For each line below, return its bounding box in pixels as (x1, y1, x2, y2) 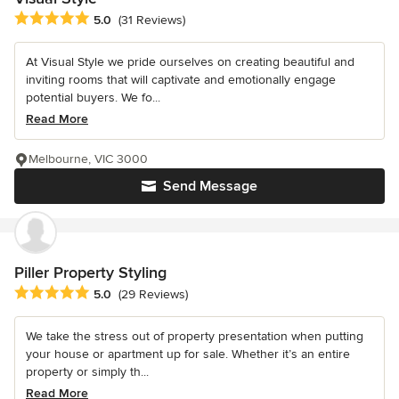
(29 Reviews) (118, 287, 188, 303)
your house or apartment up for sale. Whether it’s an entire (26, 346, 350, 362)
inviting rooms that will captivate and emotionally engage (26, 72, 336, 88)
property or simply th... (26, 364, 149, 380)
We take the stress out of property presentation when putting (26, 329, 363, 345)
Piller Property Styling (14, 263, 167, 283)
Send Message (163, 177, 257, 196)
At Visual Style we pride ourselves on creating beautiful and (26, 54, 354, 70)
